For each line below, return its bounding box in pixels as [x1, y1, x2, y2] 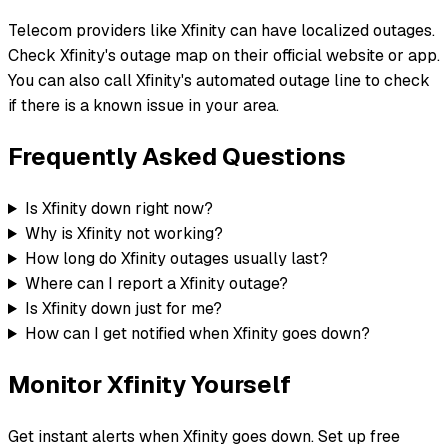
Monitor [8, 368, 107, 400]
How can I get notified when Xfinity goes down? [24, 323, 370, 345]
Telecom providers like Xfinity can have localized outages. [8, 20, 435, 42]
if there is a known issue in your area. [8, 95, 279, 117]
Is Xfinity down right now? [24, 198, 213, 220]
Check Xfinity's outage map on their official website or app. [8, 45, 440, 67]
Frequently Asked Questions [8, 141, 346, 173]
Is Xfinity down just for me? [24, 298, 222, 320]
